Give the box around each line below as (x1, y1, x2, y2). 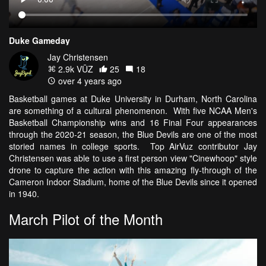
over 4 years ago (56, 75, 122, 87)
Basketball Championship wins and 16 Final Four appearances (9, 116, 257, 129)
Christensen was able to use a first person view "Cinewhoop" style (9, 152, 257, 164)
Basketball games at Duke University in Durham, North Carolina (9, 93, 257, 105)
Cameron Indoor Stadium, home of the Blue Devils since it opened (9, 176, 257, 188)
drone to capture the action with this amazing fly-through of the (9, 164, 257, 176)
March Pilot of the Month (9, 208, 163, 230)
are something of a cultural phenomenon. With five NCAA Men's (9, 104, 257, 117)
